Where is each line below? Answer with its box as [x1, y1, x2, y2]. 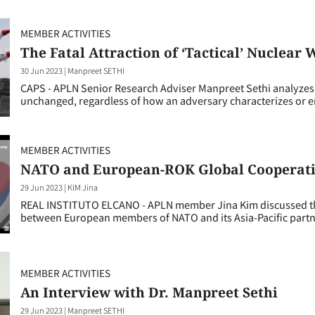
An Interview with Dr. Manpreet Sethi [20, 282, 278, 302]
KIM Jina [67, 181, 98, 193]
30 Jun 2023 [20, 64, 63, 76]
